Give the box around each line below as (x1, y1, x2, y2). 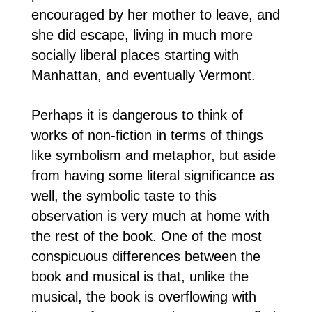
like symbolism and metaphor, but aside (31, 147, 276, 163)
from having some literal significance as (31, 167, 274, 183)
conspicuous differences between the (31, 248, 260, 264)
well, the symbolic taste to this (31, 187, 217, 203)
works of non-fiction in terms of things (31, 127, 263, 143)
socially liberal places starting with (31, 47, 239, 63)
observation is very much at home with (31, 208, 270, 224)
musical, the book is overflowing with (31, 288, 256, 304)
